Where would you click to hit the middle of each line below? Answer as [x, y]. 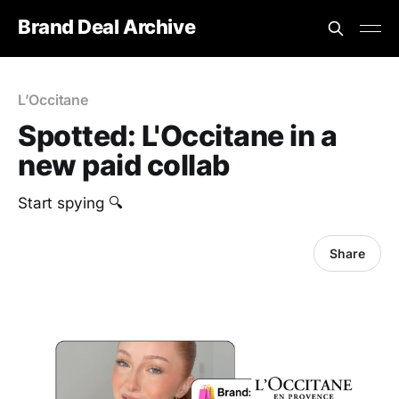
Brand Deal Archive [107, 26]
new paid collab [124, 165]
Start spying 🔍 [70, 203]
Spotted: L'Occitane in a [178, 136]
